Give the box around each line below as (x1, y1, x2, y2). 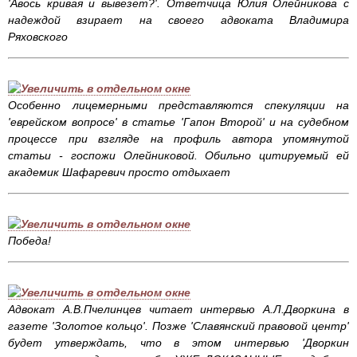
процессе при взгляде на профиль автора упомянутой (8, 132, 349, 146)
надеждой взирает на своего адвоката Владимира (8, 14, 349, 27)
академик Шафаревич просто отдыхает (8, 166, 233, 179)
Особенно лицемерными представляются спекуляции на (8, 99, 349, 112)
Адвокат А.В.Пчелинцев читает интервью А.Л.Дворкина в (8, 303, 349, 316)
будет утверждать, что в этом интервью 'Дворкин (8, 336, 349, 350)
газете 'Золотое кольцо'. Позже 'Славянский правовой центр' (8, 320, 349, 333)
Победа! (8, 234, 54, 248)
